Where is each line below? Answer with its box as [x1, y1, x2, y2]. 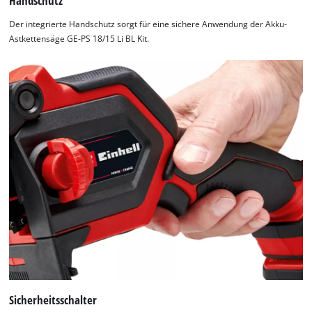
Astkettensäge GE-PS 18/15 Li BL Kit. [9, 33, 150, 44]
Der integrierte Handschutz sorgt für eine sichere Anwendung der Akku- [9, 18, 288, 29]
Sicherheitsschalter [9, 291, 97, 308]
